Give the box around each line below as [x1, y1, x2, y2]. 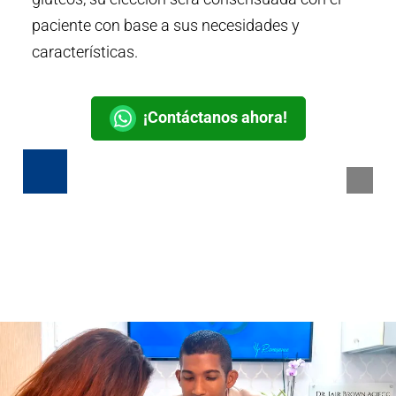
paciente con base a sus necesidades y [31, 16, 300, 35]
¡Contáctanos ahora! [142, 108, 287, 127]
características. [31, 42, 138, 62]
